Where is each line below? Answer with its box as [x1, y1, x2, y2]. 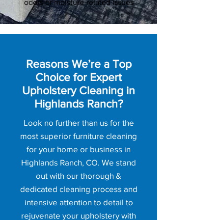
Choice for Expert [35, 71, 122, 83]
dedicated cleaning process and [20, 184, 137, 193]
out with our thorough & [36, 171, 121, 180]
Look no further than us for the [23, 118, 134, 127]
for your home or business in [27, 144, 131, 154]
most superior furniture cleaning [20, 131, 137, 140]
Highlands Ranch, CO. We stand [21, 158, 136, 167]
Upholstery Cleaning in [22, 84, 135, 96]
